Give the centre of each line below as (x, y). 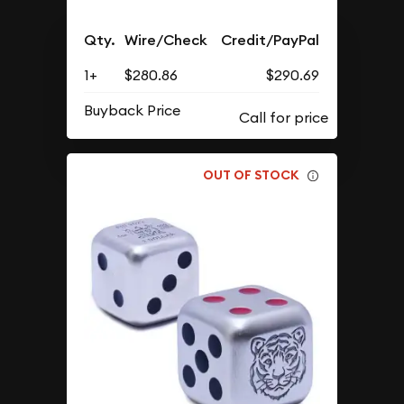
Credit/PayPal (271, 40)
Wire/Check (166, 40)
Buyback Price (133, 110)
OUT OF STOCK (252, 175)
